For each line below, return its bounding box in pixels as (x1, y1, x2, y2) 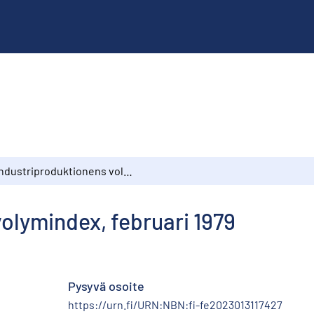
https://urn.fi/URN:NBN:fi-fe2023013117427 (68, 297, 282, 311)
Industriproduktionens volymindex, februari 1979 (123, 163, 132, 177)
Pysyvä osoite (68, 278, 144, 294)
